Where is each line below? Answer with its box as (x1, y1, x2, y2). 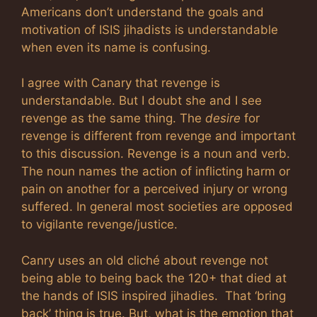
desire (205, 111, 241, 125)
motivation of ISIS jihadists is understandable (21, 22, 278, 37)
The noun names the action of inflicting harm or (21, 164, 290, 178)
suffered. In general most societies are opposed (21, 200, 293, 214)
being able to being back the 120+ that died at (21, 270, 287, 285)
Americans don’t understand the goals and (21, 4, 264, 19)
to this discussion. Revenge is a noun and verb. (21, 146, 290, 161)
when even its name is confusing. (21, 40, 211, 54)
